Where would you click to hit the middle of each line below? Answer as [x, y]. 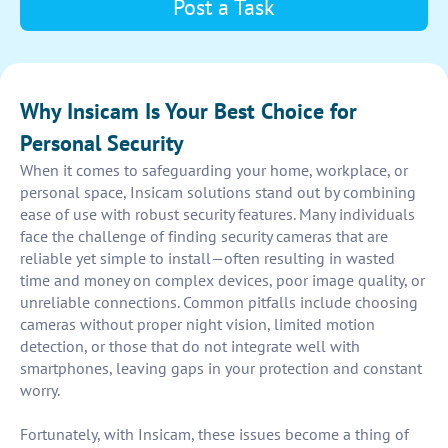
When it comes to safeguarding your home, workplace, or [214, 170]
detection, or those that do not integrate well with [190, 346]
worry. [40, 390]
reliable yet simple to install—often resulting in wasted [207, 258]
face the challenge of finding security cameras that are [204, 236]
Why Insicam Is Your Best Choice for [188, 111]
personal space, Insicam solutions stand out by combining [218, 192]
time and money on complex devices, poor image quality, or [222, 280]
